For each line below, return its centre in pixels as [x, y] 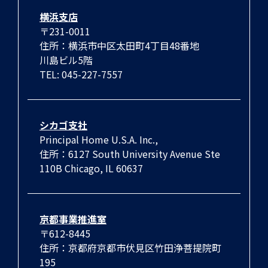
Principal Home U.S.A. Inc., [99, 140]
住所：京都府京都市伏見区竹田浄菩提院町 [130, 248]
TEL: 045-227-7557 [81, 74]
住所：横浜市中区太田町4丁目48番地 [119, 46]
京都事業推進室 [73, 219]
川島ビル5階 [66, 60]
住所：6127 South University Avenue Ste [130, 154]
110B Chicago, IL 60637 [91, 168]
